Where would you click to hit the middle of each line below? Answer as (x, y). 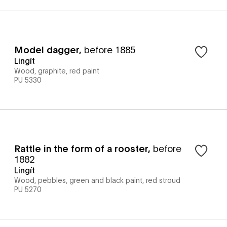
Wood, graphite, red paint (57, 70)
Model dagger (47, 49)
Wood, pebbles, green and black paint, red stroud (97, 180)
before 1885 (110, 49)
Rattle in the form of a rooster (81, 148)
